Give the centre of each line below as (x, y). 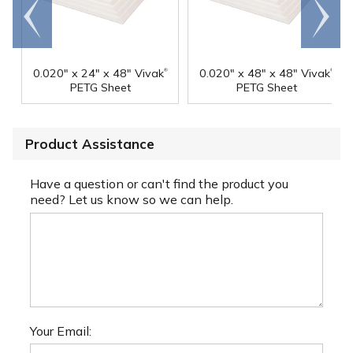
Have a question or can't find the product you (159, 184)
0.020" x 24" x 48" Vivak (98, 74)
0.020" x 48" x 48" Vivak (264, 74)
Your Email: (61, 331)
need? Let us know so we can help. (132, 200)
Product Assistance (90, 144)
